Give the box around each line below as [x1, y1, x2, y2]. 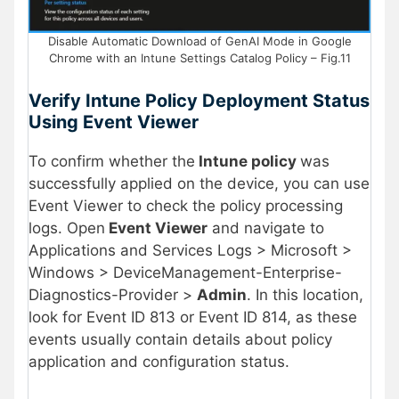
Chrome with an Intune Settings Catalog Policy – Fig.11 [48, 51, 351, 66]
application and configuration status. [28, 352, 289, 370]
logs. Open [28, 218, 105, 237]
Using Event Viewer [28, 110, 199, 133]
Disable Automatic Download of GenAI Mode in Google [47, 34, 352, 49]
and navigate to [208, 218, 324, 237]
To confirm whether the [28, 151, 195, 170]
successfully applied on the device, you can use [28, 174, 370, 192]
